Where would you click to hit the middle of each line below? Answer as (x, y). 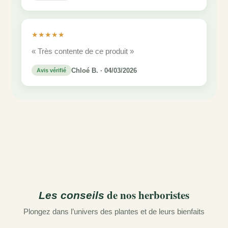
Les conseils (72, 195)
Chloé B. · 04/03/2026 (104, 70)
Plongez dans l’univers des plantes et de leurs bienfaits (114, 212)
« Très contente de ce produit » (83, 51)
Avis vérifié (51, 70)
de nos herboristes (147, 195)
